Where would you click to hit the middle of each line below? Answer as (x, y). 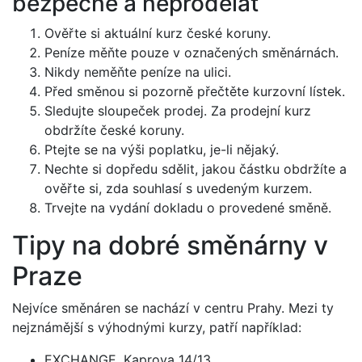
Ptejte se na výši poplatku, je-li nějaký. (162, 149)
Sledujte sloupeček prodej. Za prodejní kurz (178, 111)
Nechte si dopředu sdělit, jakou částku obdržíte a (196, 169)
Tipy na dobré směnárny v (170, 245)
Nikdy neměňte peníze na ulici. (138, 72)
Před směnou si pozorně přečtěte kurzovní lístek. (195, 91)
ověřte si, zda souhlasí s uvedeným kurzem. (178, 188)
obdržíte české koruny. (114, 130)
